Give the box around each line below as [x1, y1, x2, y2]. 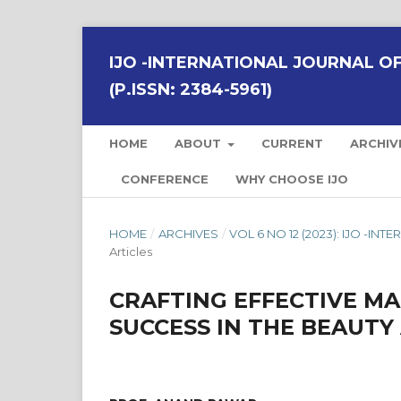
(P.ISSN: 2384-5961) [109, 80, 272, 99]
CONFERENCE [121, 172, 209, 186]
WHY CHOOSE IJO [235, 172, 348, 186]
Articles [109, 244, 152, 259]
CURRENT [261, 136, 324, 150]
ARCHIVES [158, 226, 218, 241]
